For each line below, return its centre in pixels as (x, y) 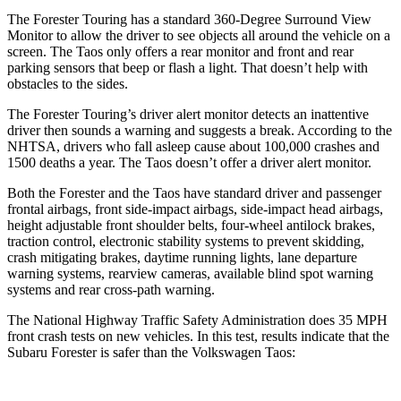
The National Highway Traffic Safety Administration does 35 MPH (197, 320)
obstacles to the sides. (68, 83)
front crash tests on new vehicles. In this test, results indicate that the (198, 336)
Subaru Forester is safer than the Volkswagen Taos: (151, 352)
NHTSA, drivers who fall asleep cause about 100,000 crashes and (193, 146)
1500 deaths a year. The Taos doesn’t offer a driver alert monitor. (189, 162)
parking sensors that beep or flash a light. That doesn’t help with (188, 67)
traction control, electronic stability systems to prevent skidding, (186, 241)
